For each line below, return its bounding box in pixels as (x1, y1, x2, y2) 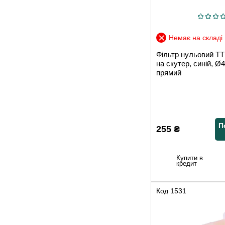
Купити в (176, 154, 203, 162)
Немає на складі (169, 33, 222, 42)
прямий (156, 68, 181, 77)
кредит (176, 160, 197, 167)
